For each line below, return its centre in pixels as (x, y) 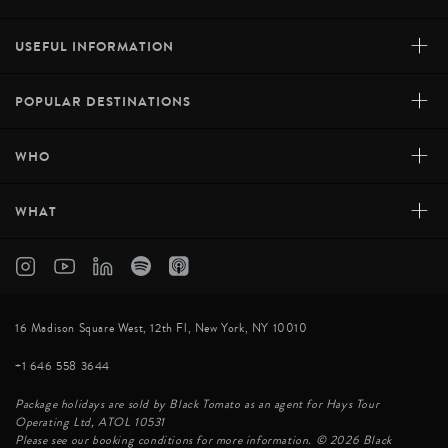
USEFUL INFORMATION (94, 46)
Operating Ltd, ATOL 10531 (90, 422)
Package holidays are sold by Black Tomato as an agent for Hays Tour (197, 404)
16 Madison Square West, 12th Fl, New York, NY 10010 (161, 328)
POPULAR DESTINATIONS (103, 101)
